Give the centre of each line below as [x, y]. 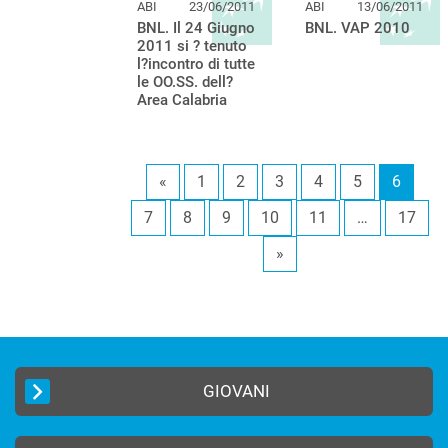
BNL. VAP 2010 [357, 28]
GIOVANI [236, 391]
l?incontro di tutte [196, 64]
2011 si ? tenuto [192, 46]
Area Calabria [182, 100]
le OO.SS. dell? [185, 82]
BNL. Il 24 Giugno [196, 28]
